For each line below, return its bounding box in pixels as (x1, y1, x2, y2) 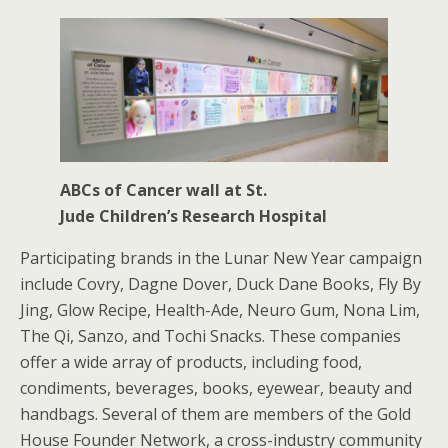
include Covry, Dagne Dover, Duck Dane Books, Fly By (20, 272, 421, 295)
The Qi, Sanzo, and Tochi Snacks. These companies (20, 324, 401, 347)
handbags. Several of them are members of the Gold (20, 402, 411, 425)
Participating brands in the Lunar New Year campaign (20, 246, 422, 269)
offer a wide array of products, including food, (20, 350, 362, 373)
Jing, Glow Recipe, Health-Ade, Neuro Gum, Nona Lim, (20, 298, 420, 321)
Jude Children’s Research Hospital (60, 204, 327, 227)
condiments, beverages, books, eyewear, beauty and (20, 376, 412, 399)
